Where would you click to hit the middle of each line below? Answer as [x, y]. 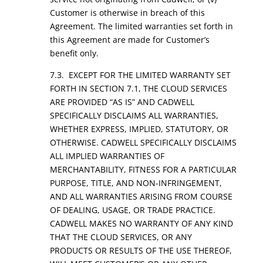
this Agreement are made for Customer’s [129, 40]
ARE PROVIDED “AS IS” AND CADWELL [122, 102]
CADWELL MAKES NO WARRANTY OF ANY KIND [141, 223]
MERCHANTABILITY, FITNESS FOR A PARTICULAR [143, 169]
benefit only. [74, 53]
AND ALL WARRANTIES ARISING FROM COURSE [141, 196]
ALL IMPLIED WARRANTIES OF [107, 156]
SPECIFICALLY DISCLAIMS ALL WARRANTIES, [134, 115]
